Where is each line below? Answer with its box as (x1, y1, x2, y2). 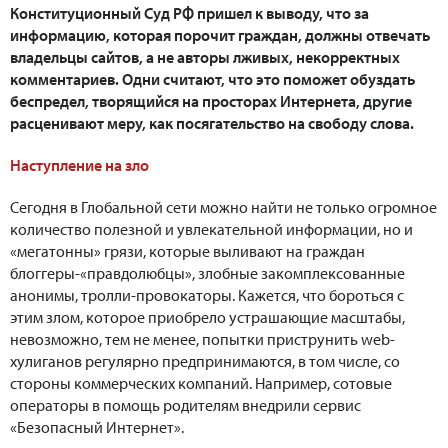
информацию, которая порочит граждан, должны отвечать (10, 25, 430, 46)
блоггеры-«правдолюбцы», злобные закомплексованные (10, 263, 405, 284)
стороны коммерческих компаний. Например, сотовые (10, 373, 392, 394)
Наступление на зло (10, 155, 149, 176)
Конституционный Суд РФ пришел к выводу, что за (10, 3, 369, 24)
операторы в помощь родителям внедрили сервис (10, 395, 361, 416)
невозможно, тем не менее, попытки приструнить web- (10, 329, 395, 350)
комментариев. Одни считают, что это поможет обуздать (10, 69, 415, 90)
